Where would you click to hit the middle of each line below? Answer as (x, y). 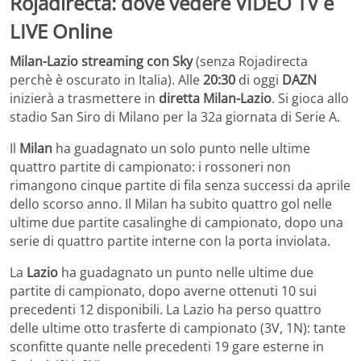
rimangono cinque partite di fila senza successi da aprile (180, 186)
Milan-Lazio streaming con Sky (103, 62)
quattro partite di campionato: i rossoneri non (150, 167)
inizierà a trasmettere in (84, 99)
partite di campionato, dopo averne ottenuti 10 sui (163, 291)
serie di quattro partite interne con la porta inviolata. (170, 241)
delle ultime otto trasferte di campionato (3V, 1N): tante (178, 328)
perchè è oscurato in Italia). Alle (106, 80)
